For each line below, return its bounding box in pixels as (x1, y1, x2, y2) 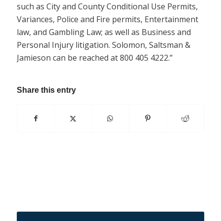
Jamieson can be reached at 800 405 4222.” (16, 52, 173, 64)
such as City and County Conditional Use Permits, (16, 1, 198, 12)
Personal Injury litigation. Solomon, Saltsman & (16, 39, 190, 51)
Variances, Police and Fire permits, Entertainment (16, 14, 198, 25)
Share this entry (16, 85, 76, 94)
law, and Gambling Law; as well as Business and (16, 27, 191, 38)
